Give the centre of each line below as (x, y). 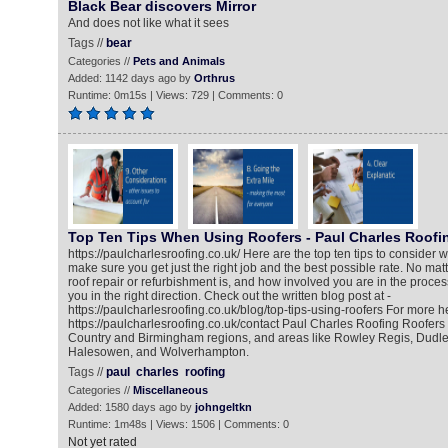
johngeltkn (223, 407)
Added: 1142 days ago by (130, 78)
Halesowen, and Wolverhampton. (158, 352)
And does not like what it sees (148, 23)
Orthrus (214, 78)
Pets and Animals (178, 61)
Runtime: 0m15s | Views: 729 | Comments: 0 (175, 95)
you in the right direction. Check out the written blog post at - (229, 296)
